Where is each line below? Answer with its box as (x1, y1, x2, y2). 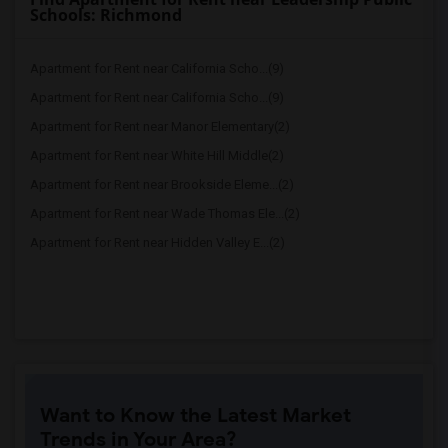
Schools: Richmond (30, 4, 182, 26)
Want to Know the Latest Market (40, 403, 351, 428)
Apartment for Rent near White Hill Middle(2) (30, 148, 284, 163)
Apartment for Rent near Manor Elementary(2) (30, 119, 290, 134)
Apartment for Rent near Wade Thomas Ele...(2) (30, 206, 300, 221)
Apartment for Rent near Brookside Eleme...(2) (30, 177, 294, 192)
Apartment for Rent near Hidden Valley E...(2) (30, 235, 285, 250)
